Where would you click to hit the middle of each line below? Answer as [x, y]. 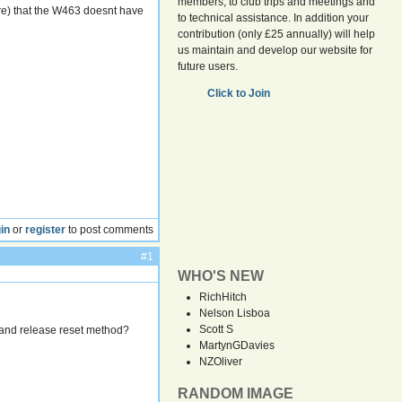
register [46, 229]
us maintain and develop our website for [275, 50]
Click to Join [240, 93]
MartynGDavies [237, 345]
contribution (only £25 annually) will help [277, 34]
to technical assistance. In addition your [274, 18]
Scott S [217, 329]
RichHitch [223, 297]
